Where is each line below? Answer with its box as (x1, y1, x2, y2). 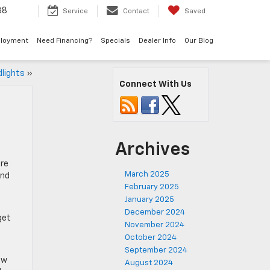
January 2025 (125, 196, 174, 204)
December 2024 (125, 209, 185, 216)
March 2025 (125, 171, 169, 178)
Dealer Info (139, 37, 176, 45)
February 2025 (125, 183, 179, 191)
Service (63, 8, 88, 15)
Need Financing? (37, 37, 92, 45)
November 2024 (125, 221, 184, 229)
